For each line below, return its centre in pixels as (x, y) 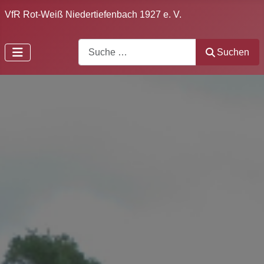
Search (93, 45)
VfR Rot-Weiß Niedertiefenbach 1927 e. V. (93, 14)
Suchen (233, 52)
